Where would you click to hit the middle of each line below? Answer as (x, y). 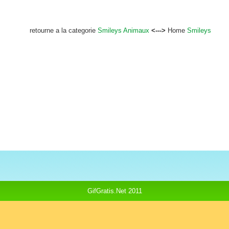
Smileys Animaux (123, 30)
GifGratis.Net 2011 (114, 191)
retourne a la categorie (63, 30)
